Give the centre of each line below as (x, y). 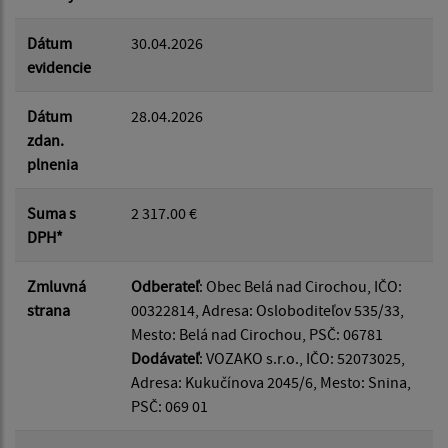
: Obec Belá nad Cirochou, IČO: (300, 286)
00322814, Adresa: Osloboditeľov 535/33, (267, 310)
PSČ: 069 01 (169, 406)
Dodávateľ (165, 358)
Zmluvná (56, 286)
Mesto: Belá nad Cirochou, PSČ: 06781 (257, 334)
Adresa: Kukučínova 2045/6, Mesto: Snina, (271, 382)
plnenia (52, 164)
